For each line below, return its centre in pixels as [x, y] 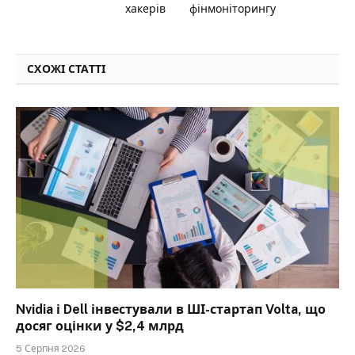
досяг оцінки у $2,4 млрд [100, 326]
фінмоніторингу [233, 8]
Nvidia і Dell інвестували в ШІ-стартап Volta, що [171, 310]
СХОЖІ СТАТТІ [67, 69]
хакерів [145, 8]
